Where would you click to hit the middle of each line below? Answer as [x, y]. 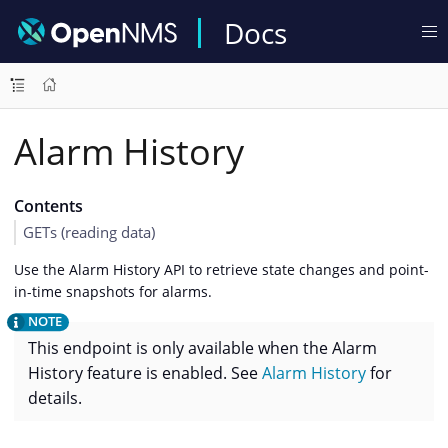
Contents [48, 206]
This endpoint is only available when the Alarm [202, 348]
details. [55, 398]
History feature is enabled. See [145, 373]
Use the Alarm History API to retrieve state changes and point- [221, 269]
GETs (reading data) [89, 232]
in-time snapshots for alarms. [113, 291]
